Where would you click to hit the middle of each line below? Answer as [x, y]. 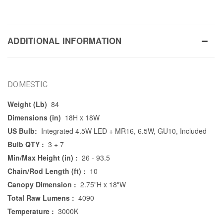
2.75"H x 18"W [103, 185]
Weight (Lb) [27, 104]
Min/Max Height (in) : [43, 158]
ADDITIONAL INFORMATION [65, 41]
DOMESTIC [28, 85]
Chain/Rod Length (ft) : [47, 171]
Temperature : [31, 211]
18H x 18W [82, 118]
